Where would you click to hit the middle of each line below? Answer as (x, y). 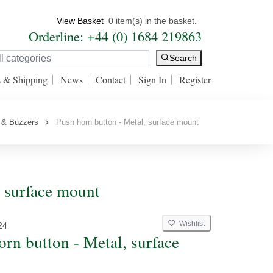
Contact (111, 80)
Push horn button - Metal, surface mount (125, 122)
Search (183, 58)
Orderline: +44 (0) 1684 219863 (115, 36)
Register (195, 80)
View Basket (80, 21)
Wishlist (190, 224)
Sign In (152, 80)
